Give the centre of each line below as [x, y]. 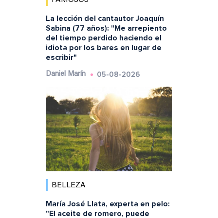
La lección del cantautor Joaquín [105, 19]
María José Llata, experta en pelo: [108, 204]
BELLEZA [68, 185]
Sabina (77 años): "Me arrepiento [106, 28]
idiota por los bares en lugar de [103, 48]
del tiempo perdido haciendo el [103, 38]
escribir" [61, 58]
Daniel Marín [65, 74]
